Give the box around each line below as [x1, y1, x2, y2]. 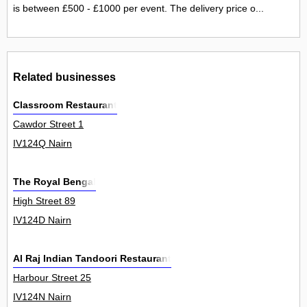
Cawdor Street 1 [13, 119, 84, 130]
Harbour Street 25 [13, 272, 91, 284]
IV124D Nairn [13, 214, 71, 226]
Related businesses [13, 70, 116, 83]
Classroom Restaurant [13, 99, 117, 111]
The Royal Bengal [13, 176, 96, 188]
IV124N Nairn [13, 291, 71, 303]
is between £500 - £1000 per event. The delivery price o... [13, 3, 264, 14]
